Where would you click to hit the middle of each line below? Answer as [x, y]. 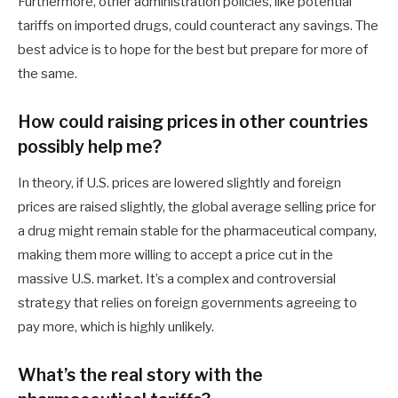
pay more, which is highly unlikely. [116, 326]
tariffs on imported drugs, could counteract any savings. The [198, 25]
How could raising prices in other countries [193, 121]
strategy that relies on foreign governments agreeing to [187, 302]
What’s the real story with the [140, 375]
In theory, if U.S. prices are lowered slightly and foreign [179, 183]
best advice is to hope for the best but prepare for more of [193, 49]
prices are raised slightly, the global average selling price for [197, 207]
